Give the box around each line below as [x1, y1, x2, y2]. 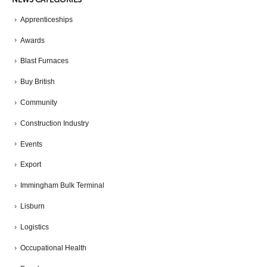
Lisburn [20, 202, 45, 211]
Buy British [20, 77, 55, 86]
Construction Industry [20, 119, 89, 128]
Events [20, 139, 42, 148]
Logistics [20, 222, 49, 231]
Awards [20, 36, 45, 45]
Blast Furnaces [20, 57, 69, 66]
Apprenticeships [20, 15, 73, 24]
